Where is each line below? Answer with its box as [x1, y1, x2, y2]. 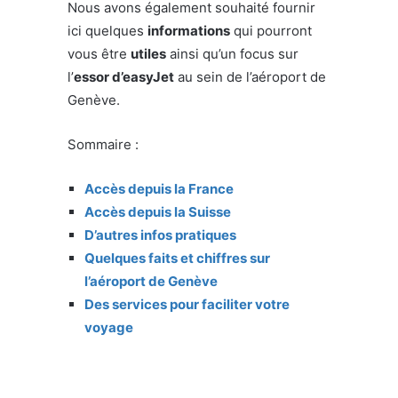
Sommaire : [68, 135, 139, 153]
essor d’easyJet [74, 68, 174, 85]
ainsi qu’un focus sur [166, 44, 298, 62]
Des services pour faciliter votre [84, 295, 290, 313]
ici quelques [68, 21, 147, 39]
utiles [131, 44, 166, 62]
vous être [68, 44, 131, 62]
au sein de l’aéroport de [174, 68, 326, 85]
